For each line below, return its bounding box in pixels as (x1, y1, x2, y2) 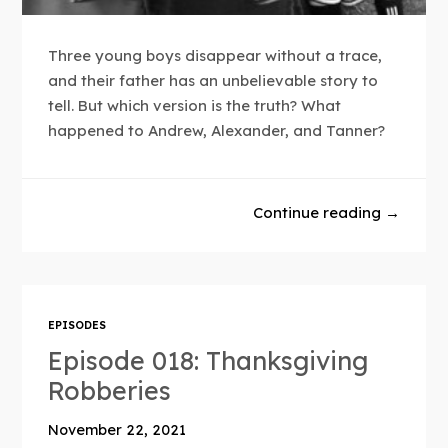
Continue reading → (252, 202, 400, 222)
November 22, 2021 (48, 421, 187, 440)
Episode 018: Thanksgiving (48, 345, 369, 377)
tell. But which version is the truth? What (48, 96, 342, 116)
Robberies (48, 375, 172, 407)
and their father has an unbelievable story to (48, 71, 379, 91)
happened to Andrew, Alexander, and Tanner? (48, 121, 386, 141)
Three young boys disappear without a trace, (48, 46, 383, 66)
